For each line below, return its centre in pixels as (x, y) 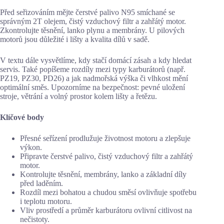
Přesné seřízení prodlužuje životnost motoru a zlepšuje (105, 138)
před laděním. (41, 183)
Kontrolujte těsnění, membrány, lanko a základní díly (103, 174)
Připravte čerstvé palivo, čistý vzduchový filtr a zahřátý (106, 156)
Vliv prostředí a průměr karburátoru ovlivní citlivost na (106, 210)
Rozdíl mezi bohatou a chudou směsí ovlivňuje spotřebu (108, 192)
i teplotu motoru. (46, 201)
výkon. (31, 147)
